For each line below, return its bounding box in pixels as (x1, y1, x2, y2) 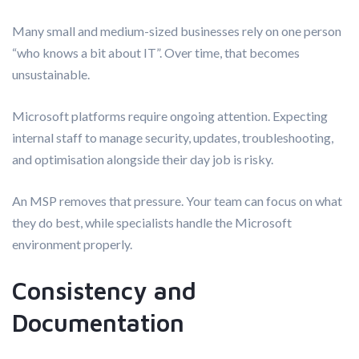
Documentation (12, 308, 184, 337)
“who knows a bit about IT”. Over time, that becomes (12, 44, 300, 60)
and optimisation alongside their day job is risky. (12, 151, 273, 167)
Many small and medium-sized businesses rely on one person (12, 22, 341, 38)
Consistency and (12, 276, 196, 305)
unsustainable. (12, 66, 90, 82)
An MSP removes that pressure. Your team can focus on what (12, 192, 342, 208)
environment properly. (12, 236, 132, 252)
